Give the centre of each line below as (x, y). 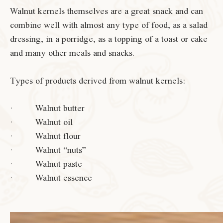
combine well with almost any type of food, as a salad (109, 25)
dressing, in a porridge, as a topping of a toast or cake (109, 39)
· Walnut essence (51, 178)
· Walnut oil (41, 122)
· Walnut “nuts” (48, 150)
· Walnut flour (45, 136)
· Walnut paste (46, 164)
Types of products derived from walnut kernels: (98, 81)
